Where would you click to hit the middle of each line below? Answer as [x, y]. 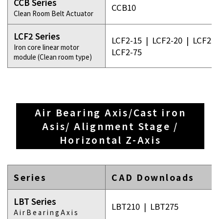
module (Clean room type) [53, 57]
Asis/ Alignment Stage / [110, 126]
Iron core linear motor [46, 47]
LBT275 [164, 206]
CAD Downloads [153, 177]
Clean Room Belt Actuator [54, 13]
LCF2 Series [37, 36]
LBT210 [126, 206]
